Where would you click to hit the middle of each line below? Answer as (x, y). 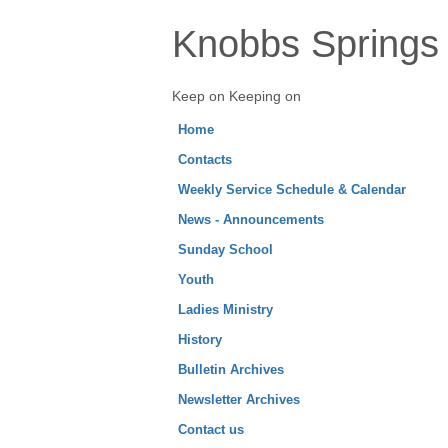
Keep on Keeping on (236, 95)
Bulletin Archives (231, 369)
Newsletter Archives (239, 399)
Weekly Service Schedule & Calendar (292, 189)
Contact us (211, 429)
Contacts (205, 159)
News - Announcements (251, 219)
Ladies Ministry (225, 309)
